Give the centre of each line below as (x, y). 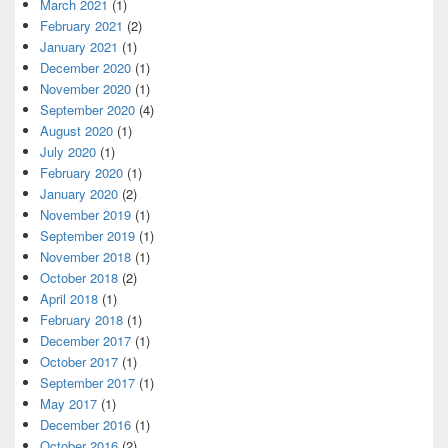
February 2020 (81, 172)
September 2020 (87, 109)
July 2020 (68, 151)
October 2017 (79, 361)
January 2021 (79, 46)
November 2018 (85, 256)
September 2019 (87, 235)
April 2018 (69, 298)
